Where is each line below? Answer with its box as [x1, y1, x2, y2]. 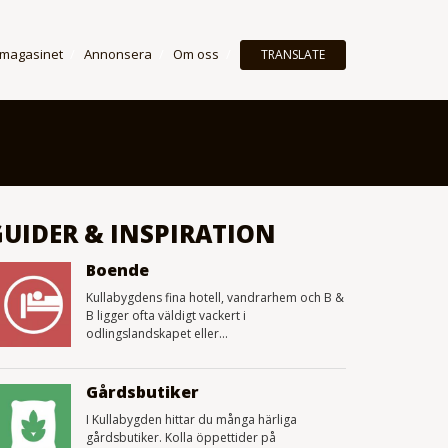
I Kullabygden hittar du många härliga [86, 411, 297, 428]
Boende [86, 259, 149, 281]
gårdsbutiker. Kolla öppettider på [86, 429, 276, 446]
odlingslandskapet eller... [86, 325, 228, 342]
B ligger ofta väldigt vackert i [86, 307, 246, 324]
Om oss [173, 45, 219, 63]
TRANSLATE [261, 46, 325, 63]
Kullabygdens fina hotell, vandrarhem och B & [86, 289, 344, 306]
